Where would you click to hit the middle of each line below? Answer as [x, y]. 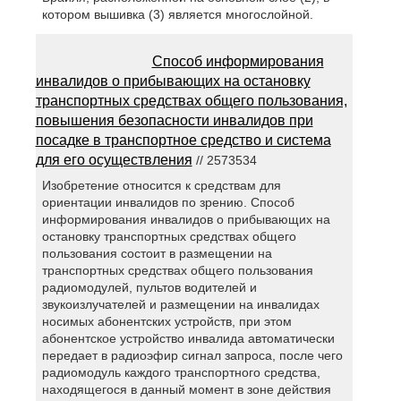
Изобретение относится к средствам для [161, 185]
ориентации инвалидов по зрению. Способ [168, 202]
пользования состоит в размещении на [157, 253]
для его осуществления [114, 160]
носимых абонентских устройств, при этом [166, 321]
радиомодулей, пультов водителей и [149, 287]
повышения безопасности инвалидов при [174, 121]
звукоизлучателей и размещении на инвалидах [180, 304]
